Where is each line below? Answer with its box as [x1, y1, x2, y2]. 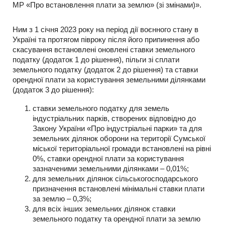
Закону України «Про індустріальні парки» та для [33, 124, 202, 133]
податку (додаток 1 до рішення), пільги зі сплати [13, 55, 179, 64]
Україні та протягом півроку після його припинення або [13, 35, 199, 44]
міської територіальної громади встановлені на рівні [33, 144, 211, 153]
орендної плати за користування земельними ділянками [13, 75, 205, 84]
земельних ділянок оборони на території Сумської [33, 134, 205, 143]
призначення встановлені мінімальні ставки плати [33, 184, 204, 193]
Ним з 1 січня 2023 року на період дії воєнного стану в [13, 25, 198, 34]
